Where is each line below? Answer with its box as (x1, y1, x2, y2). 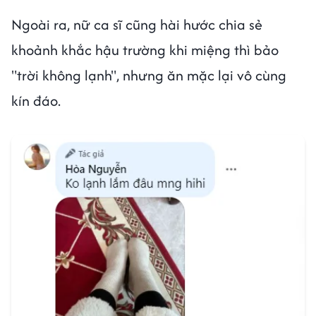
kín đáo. (11, 90, 61, 111)
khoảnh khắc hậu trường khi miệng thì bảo (11, 39, 279, 60)
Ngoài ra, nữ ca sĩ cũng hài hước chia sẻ (11, 13, 262, 35)
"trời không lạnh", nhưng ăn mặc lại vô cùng (11, 64, 286, 85)
